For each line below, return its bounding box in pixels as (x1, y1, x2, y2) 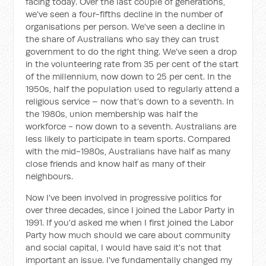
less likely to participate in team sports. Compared (26, 133, 231, 144)
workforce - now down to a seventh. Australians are (26, 121, 237, 132)
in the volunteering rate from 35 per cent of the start (26, 58, 239, 69)
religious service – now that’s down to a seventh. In (26, 96, 235, 107)
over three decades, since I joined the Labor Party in (26, 204, 235, 216)
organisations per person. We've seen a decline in (26, 21, 226, 32)
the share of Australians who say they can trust (26, 33, 220, 45)
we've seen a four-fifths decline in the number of (26, 8, 223, 20)
